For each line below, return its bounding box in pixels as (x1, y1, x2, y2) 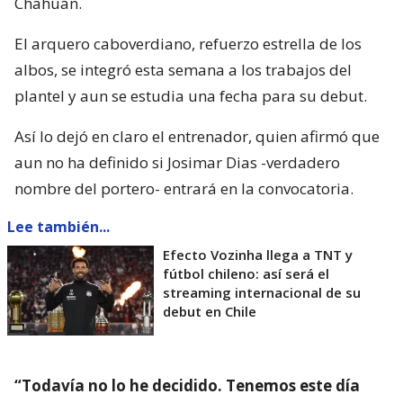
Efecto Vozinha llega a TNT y (163, 245, 353, 264)
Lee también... (7, 216, 110, 237)
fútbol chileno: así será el (163, 264, 329, 282)
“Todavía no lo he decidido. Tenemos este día (14, 374, 360, 396)
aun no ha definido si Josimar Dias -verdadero (14, 151, 340, 173)
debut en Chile (163, 301, 256, 320)
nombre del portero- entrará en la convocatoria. (14, 177, 354, 199)
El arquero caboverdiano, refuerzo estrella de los (14, 32, 362, 54)
